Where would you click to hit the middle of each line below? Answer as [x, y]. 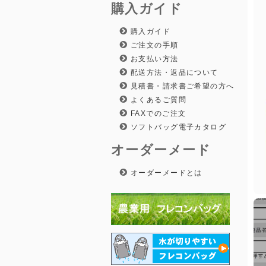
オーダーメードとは [165, 173]
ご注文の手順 [153, 45]
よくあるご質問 [157, 100]
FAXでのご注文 [157, 114]
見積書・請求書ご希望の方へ [181, 86]
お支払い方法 [153, 59]
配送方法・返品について [173, 73]
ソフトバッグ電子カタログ [177, 127]
